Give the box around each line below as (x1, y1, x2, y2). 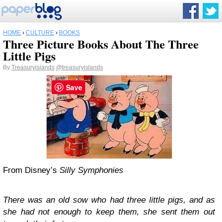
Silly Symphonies (59, 166, 123, 175)
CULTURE (26, 29, 54, 36)
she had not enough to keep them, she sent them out (3, 207, 215, 217)
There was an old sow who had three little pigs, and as (3, 195, 215, 205)
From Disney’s (3, 166, 59, 175)
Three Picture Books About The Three (3, 35, 199, 53)
